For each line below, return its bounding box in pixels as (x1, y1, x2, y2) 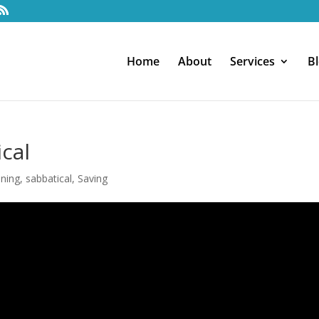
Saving (78, 172, 108, 185)
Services (230, 53, 275, 69)
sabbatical (26, 172, 73, 185)
